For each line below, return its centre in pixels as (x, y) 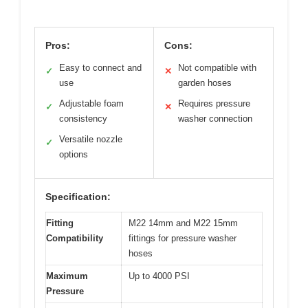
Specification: (78, 196)
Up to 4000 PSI (159, 276)
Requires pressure (214, 103)
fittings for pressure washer (183, 238)
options (74, 154)
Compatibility (75, 238)
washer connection (215, 118)
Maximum (67, 276)
